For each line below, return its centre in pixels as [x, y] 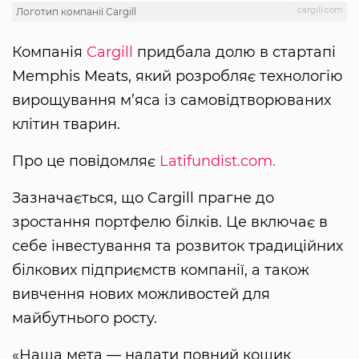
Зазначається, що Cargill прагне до [143, 198]
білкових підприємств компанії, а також [161, 270]
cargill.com [320, 10]
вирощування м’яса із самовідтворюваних [171, 100]
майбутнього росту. [85, 318]
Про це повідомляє [86, 161]
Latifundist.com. [218, 161]
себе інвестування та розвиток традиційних [177, 246]
